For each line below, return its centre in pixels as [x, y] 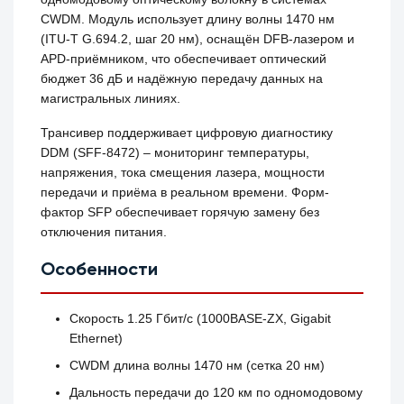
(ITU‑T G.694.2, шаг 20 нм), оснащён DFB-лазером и [198, 39]
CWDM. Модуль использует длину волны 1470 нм [188, 19]
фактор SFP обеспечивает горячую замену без [180, 212]
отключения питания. [104, 232]
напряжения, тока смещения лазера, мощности [183, 173]
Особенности [100, 271]
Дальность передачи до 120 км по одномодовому [216, 393]
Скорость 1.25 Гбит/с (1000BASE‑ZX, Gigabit [201, 319]
